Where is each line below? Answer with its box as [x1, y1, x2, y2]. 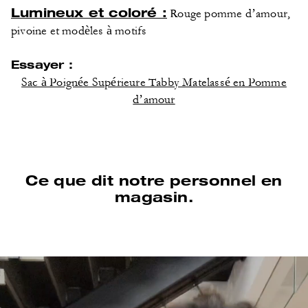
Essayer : [11, 57, 73, 71]
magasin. [114, 188, 194, 205]
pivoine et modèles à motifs [11, 24, 147, 38]
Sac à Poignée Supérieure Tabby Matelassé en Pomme [21, 76, 287, 89]
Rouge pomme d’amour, [167, 7, 291, 21]
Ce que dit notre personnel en [25, 171, 283, 188]
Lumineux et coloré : [11, 4, 167, 20]
